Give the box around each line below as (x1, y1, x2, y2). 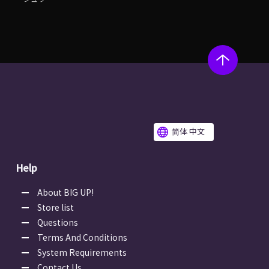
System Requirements (37, 246, 127, 259)
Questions (37, 216, 78, 229)
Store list (37, 201, 74, 214)
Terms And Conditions (37, 231, 127, 244)
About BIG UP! (37, 186, 94, 199)
